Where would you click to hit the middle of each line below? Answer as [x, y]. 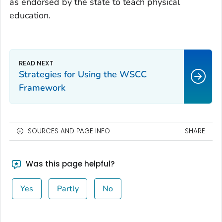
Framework [42, 87]
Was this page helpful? [69, 164]
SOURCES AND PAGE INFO [69, 131]
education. [30, 15]
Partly [68, 189]
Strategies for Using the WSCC [83, 74]
